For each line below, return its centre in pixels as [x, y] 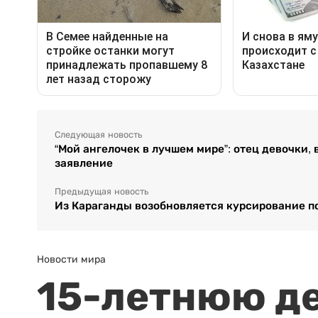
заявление [84, 163]
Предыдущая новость [102, 192]
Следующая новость [98, 135]
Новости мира [71, 259]
